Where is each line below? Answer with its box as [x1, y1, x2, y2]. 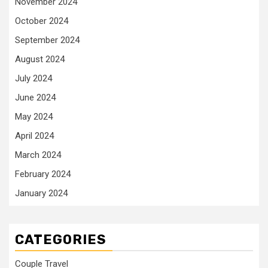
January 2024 [15, 188, 68, 199]
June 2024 [15, 92, 56, 103]
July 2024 [15, 73, 52, 84]
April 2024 [15, 130, 54, 141]
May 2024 [15, 111, 53, 122]
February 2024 [15, 169, 71, 179]
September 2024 [15, 35, 80, 45]
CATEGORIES [15, 232, 106, 248]
